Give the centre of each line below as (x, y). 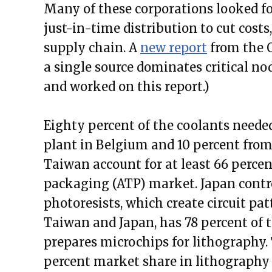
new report (174, 47)
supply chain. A (92, 47)
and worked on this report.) (127, 86)
